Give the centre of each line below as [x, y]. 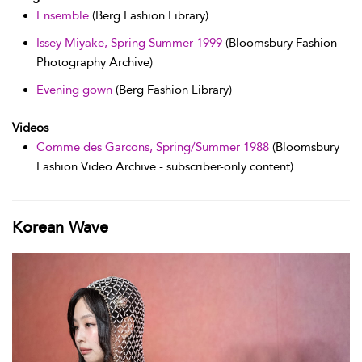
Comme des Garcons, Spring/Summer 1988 [153, 147]
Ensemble [63, 15]
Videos [30, 127]
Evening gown [74, 89]
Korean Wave [60, 227]
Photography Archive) [95, 62]
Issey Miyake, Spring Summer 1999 [129, 42]
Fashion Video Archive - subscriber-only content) [165, 166]
